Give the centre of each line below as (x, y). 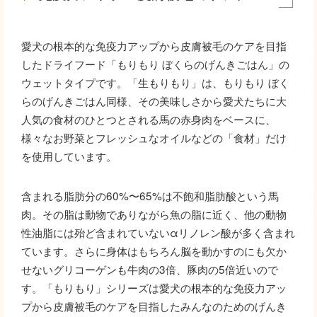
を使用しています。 (69, 156)
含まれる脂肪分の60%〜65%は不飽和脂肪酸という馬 (150, 196)
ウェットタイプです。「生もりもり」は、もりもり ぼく (155, 82)
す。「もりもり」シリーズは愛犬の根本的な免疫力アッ (154, 288)
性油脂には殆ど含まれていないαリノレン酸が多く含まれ (158, 232)
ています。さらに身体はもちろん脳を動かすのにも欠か (154, 251)
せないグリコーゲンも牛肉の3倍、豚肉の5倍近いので (150, 269)
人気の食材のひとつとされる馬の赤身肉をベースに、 (149, 119)
